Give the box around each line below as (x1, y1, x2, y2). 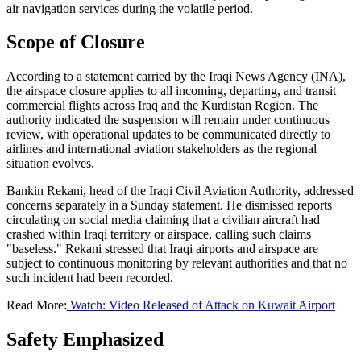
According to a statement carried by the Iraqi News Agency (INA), (6, 69, 346, 84)
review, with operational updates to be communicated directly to (6, 127, 330, 142)
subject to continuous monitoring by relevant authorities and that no (6, 256, 347, 271)
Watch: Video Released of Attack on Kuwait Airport (67, 298, 335, 313)
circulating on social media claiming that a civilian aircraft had (6, 213, 320, 227)
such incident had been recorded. (6, 271, 173, 285)
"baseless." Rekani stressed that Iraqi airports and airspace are (6, 242, 318, 256)
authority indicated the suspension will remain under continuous (6, 113, 330, 127)
